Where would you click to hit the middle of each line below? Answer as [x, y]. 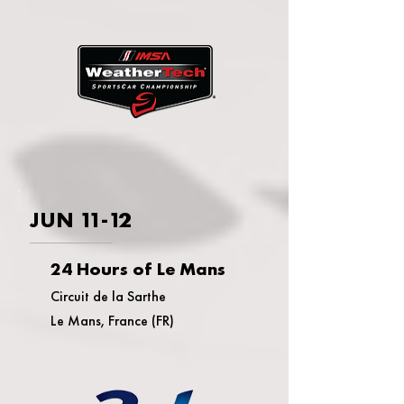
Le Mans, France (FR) [112, 321]
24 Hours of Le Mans [138, 269]
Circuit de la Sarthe [108, 296]
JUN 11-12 [80, 220]
